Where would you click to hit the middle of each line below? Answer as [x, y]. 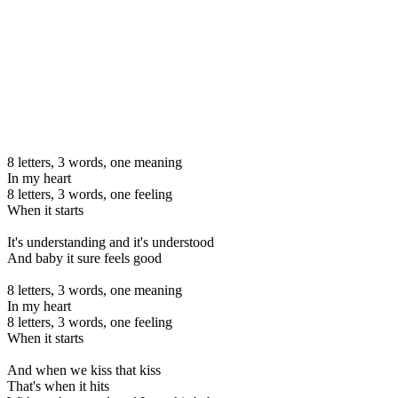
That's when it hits [58, 386]
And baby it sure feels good [84, 258]
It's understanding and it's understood [111, 242]
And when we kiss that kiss [84, 370]
